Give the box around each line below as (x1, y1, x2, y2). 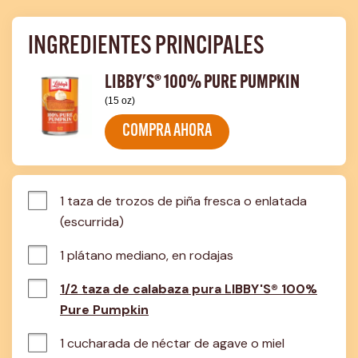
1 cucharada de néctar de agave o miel (60, 335, 284, 352)
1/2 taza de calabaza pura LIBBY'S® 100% (60, 280, 317, 297)
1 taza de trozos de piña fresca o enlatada (60, 193, 307, 209)
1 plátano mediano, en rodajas (60, 247, 233, 264)
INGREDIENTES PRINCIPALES (28, 34, 264, 60)
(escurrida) (60, 213, 124, 230)
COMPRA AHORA (122, 122, 212, 141)
